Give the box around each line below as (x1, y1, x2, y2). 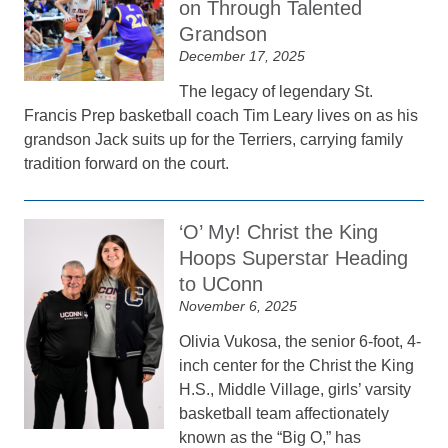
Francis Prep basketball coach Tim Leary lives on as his (24, 107, 419, 124)
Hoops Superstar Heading (179, 247, 409, 269)
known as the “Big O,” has (179, 429, 362, 446)
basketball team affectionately (179, 405, 390, 422)
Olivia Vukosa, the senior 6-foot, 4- (179, 333, 422, 350)
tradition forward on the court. (24, 155, 230, 172)
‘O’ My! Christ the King (179, 221, 379, 243)
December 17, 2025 (179, 48, 306, 64)
